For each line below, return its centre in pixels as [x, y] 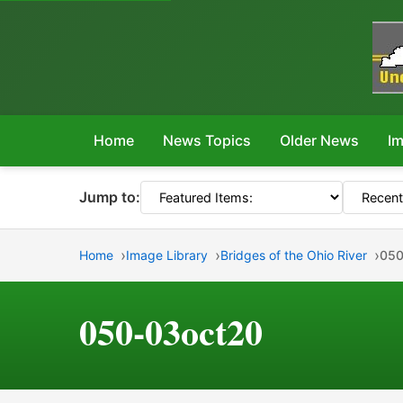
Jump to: [110, 197]
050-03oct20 [171, 331]
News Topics [207, 140]
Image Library [167, 255]
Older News [319, 140]
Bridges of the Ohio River [294, 255]
